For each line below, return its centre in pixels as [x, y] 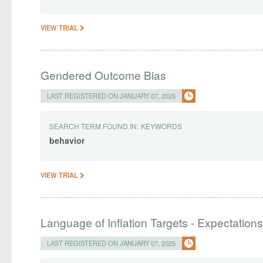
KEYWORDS [162, 126]
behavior [67, 140]
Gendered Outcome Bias [104, 75]
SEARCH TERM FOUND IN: [94, 126]
